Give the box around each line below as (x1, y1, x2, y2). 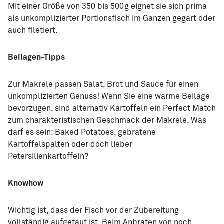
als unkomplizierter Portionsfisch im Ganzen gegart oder (8, 14, 215, 22)
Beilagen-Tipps (8, 53, 65, 61)
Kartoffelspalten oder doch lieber (8, 140, 132, 148)
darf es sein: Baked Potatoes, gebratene (8, 128, 156, 136)
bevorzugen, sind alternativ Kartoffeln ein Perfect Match (8, 104, 216, 112)
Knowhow (8, 179, 49, 187)
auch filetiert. (8, 26, 62, 34)
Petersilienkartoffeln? (8, 152, 98, 160)
